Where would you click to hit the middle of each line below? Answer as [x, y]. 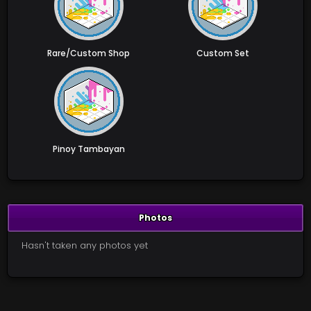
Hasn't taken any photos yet [85, 245]
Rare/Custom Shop [89, 53]
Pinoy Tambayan [89, 149]
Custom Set [222, 53]
